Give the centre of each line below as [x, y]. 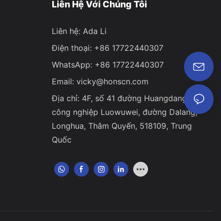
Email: [64, 81]
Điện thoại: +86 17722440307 [107, 48]
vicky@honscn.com [112, 81]
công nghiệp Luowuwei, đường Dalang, [124, 112]
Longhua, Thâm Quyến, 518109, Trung [122, 126]
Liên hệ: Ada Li [79, 31]
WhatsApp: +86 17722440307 [108, 64]
